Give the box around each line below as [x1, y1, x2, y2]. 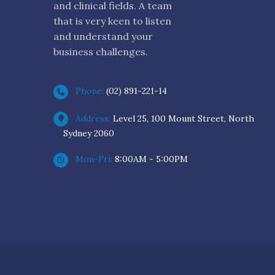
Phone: [73, 85, 106, 96]
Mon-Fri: [73, 153, 115, 165]
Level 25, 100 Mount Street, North [113, 112, 254, 124]
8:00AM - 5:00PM [115, 153, 188, 165]
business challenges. [53, 45, 148, 58]
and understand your [53, 30, 153, 42]
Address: [73, 112, 113, 124]
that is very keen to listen [53, 15, 171, 27]
